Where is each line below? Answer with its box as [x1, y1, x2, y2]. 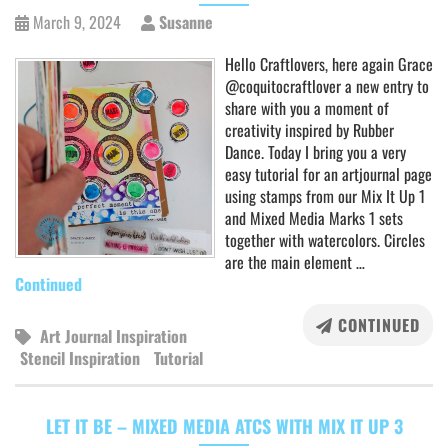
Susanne [155, 10, 213, 34]
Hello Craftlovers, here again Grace [225, 52, 433, 76]
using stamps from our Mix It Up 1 [225, 184, 425, 208]
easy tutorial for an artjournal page [225, 162, 432, 186]
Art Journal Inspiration [40, 324, 187, 348]
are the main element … [225, 250, 365, 274]
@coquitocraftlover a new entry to [225, 74, 429, 98]
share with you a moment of [225, 96, 389, 120]
